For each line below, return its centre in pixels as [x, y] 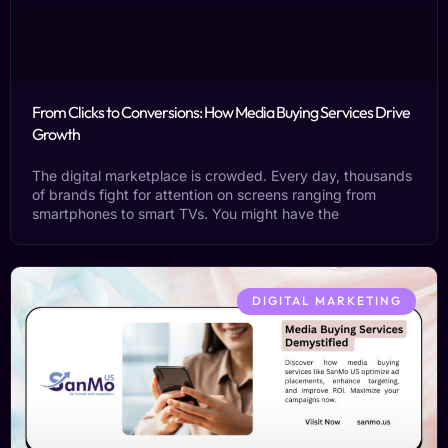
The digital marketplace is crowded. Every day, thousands [222, 176]
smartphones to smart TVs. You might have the [185, 214]
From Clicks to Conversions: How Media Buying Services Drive [221, 112]
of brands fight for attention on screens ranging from [204, 195]
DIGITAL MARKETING [326, 301]
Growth [56, 134]
